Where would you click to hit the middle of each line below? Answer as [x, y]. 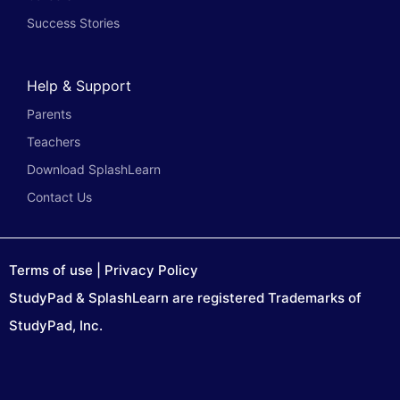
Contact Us [59, 196]
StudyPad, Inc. [56, 325]
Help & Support [79, 85]
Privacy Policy [151, 270]
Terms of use [51, 270]
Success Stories [73, 22]
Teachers [54, 141]
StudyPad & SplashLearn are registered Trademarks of [185, 297]
